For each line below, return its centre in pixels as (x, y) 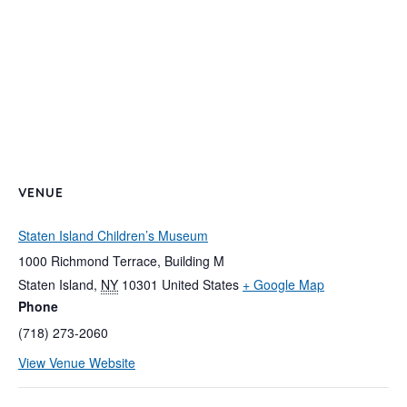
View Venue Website (77, 362)
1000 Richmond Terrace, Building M (121, 260)
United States (200, 284)
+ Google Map (283, 284)
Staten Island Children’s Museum (113, 235)
